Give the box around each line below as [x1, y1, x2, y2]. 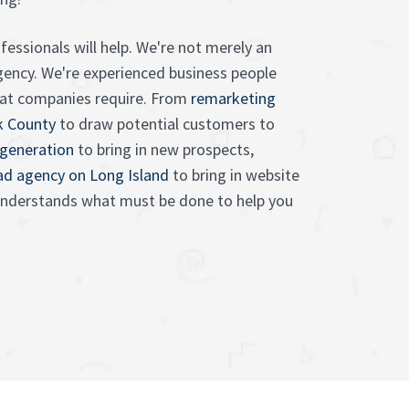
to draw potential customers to [56, 113, 275, 134]
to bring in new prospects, [74, 139, 254, 160]
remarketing [191, 88, 276, 109]
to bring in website [169, 164, 299, 185]
